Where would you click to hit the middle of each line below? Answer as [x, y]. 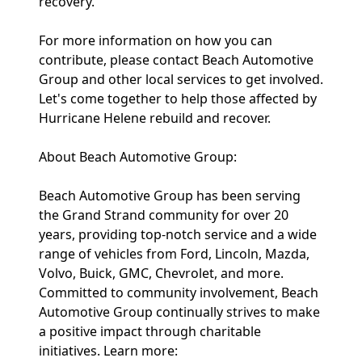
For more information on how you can [156, 40]
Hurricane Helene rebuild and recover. [155, 118]
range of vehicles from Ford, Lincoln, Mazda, [174, 254]
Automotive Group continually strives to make [179, 312]
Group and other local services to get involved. [181, 79]
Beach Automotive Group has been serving [170, 196]
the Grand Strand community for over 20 [164, 215]
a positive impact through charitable [150, 331]
